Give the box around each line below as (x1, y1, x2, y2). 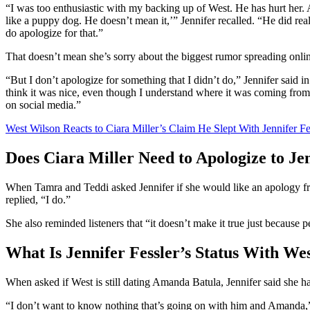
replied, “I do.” (6, 194, 71, 206)
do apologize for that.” (6, 27, 103, 39)
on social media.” (6, 99, 81, 111)
